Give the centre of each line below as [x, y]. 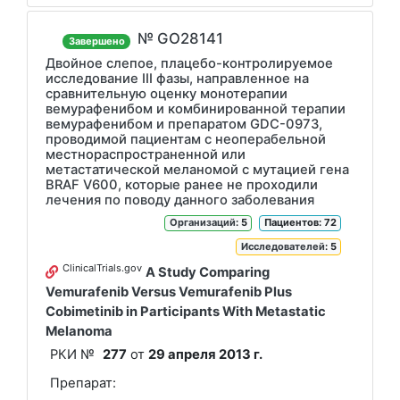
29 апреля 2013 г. [206, 355]
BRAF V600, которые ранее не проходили [182, 184]
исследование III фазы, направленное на [177, 78]
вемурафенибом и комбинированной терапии [196, 108]
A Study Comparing [208, 272]
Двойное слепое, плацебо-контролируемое [189, 63]
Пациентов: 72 [300, 223]
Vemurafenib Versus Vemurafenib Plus [169, 292]
